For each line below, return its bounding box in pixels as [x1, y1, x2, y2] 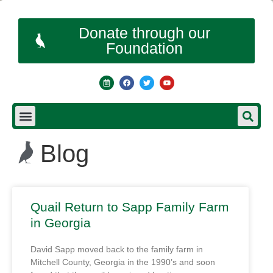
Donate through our [78, 24, 210, 41]
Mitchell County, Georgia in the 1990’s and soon [30, 257, 215, 267]
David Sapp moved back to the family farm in [30, 244, 203, 254]
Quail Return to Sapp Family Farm [30, 200, 229, 214]
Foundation [105, 40, 183, 57]
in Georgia [30, 216, 91, 230]
